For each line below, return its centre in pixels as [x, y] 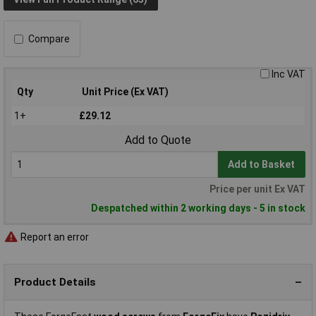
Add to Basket [262, 165]
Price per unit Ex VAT [257, 189]
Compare [49, 39]
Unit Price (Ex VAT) [125, 92]
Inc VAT [288, 74]
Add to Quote [158, 140]
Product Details [55, 282]
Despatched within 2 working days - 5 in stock [198, 208]
